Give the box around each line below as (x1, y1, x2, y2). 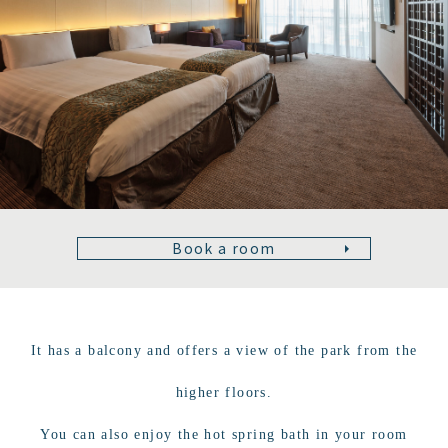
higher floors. (175, 385, 273, 400)
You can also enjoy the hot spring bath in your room (40, 427, 408, 442)
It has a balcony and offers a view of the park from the (30, 343, 418, 358)
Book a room (172, 238, 276, 258)
